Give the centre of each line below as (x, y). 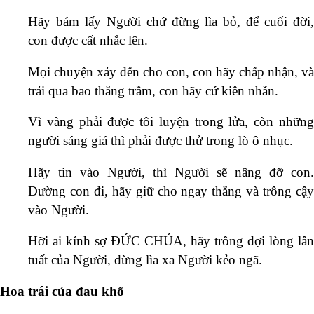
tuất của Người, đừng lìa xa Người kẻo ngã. (145, 260)
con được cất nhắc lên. (88, 41)
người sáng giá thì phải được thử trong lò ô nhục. (161, 141)
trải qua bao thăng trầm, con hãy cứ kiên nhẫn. (153, 90)
